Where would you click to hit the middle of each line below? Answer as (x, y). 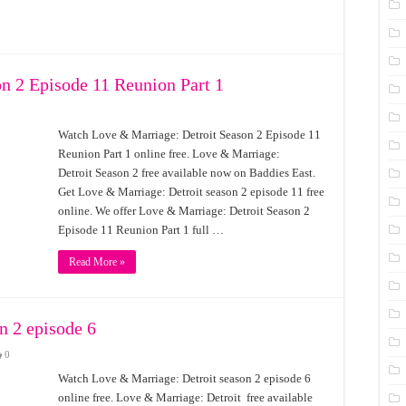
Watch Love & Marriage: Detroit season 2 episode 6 (184, 378)
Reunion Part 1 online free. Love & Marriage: (169, 154)
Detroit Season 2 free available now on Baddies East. (187, 173)
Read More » (97, 262)
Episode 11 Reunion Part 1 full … (141, 230)
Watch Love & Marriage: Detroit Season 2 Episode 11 (189, 135)
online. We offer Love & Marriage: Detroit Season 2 (184, 211)
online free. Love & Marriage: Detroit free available (185, 397)
